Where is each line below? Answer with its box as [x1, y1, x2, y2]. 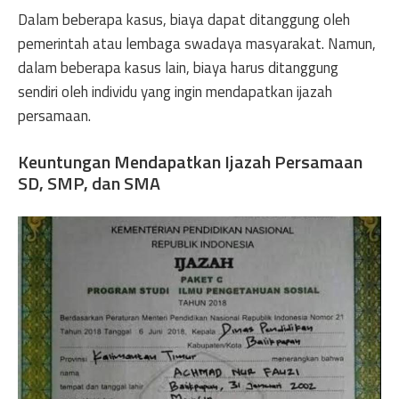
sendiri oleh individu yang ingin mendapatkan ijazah [18, 80, 332, 103]
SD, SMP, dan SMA [18, 168, 160, 197]
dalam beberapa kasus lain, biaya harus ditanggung [18, 56, 338, 79]
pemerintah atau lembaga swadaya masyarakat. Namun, [18, 32, 376, 55]
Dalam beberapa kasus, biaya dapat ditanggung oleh [18, 8, 350, 31]
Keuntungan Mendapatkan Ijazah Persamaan [18, 147, 362, 175]
